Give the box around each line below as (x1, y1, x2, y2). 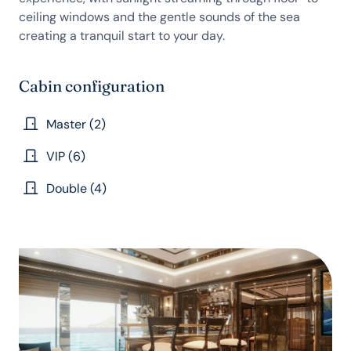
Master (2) (46, 115, 107, 132)
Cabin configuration (19, 76, 165, 96)
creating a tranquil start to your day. (19, 27, 225, 44)
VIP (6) (46, 147, 86, 165)
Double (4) (46, 179, 107, 197)
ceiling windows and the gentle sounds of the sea (19, 9, 300, 25)
